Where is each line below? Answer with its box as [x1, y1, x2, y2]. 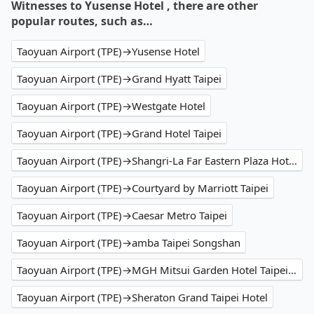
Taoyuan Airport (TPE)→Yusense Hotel [17, 44, 200, 59]
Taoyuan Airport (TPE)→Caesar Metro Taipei [17, 208, 227, 223]
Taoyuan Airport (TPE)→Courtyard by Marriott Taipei [17, 181, 268, 196]
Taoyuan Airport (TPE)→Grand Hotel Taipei [17, 126, 221, 141]
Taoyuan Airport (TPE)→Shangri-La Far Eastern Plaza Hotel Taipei [289, 153, 297, 168]
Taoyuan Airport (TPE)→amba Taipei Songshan [17, 235, 240, 250]
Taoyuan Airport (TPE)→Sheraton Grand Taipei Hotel [17, 290, 268, 305]
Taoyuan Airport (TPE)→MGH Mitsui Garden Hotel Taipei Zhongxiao [288, 263, 296, 278]
